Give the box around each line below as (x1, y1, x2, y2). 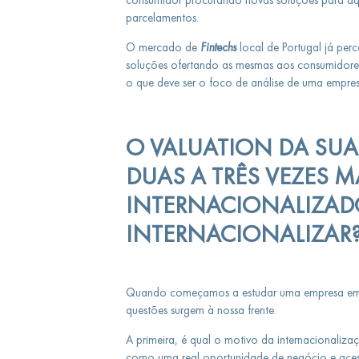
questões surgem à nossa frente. (125, 303, 280, 317)
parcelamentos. (125, 10, 202, 25)
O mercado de (125, 39, 200, 54)
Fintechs (200, 39, 236, 54)
